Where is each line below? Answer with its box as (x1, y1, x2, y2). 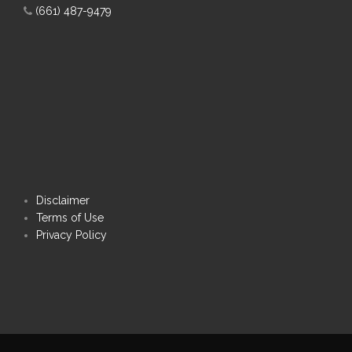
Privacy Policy (36, 229, 108, 241)
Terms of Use (36, 211, 104, 224)
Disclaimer (36, 194, 90, 207)
